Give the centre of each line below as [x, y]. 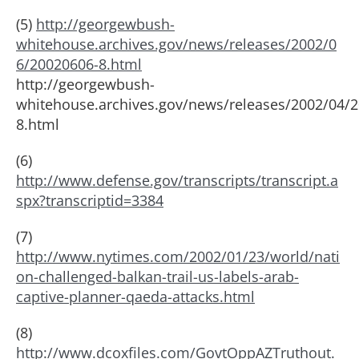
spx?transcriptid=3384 [90, 200]
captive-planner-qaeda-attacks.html [135, 296]
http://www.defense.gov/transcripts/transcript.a [177, 180]
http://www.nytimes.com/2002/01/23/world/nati [178, 256]
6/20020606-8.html [79, 64]
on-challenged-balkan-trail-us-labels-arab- [157, 276]
